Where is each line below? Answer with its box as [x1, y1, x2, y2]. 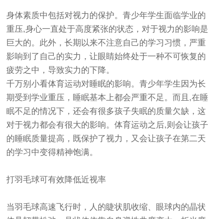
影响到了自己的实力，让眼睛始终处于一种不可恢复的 [6, 51, 206, 61]
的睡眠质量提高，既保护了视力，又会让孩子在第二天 [6, 133, 206, 143]
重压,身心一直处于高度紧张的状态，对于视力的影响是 [6, 24, 209, 34]
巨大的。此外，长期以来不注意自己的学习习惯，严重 [6, 38, 206, 47]
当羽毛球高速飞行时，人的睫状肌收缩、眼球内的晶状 [6, 202, 206, 212]
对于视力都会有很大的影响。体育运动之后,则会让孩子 [6, 120, 209, 130]
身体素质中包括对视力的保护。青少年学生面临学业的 [6, 10, 206, 20]
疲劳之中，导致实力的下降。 [6, 65, 115, 75]
